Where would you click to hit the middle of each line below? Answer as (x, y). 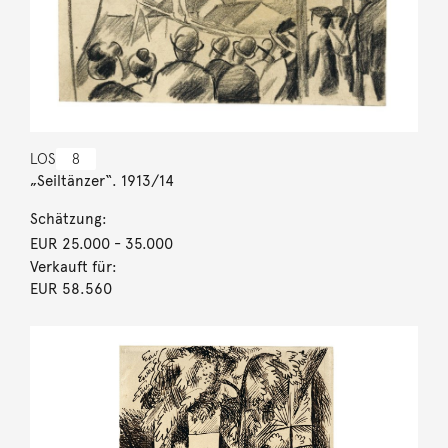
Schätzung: (68, 218)
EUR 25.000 (69, 243)
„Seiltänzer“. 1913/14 (101, 180)
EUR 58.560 (70, 288)
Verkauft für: (73, 266)
